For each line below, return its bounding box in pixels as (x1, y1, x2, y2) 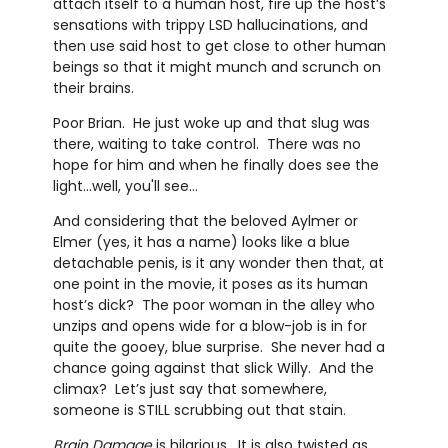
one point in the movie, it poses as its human (52, 273, 368, 294)
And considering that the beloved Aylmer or (52, 210, 358, 231)
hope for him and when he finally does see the (52, 154, 379, 175)
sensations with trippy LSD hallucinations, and (52, 14, 368, 35)
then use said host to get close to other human (52, 35, 386, 56)
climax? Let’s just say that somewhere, (52, 378, 327, 399)
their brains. (52, 77, 138, 98)
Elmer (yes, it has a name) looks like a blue (52, 231, 350, 252)
